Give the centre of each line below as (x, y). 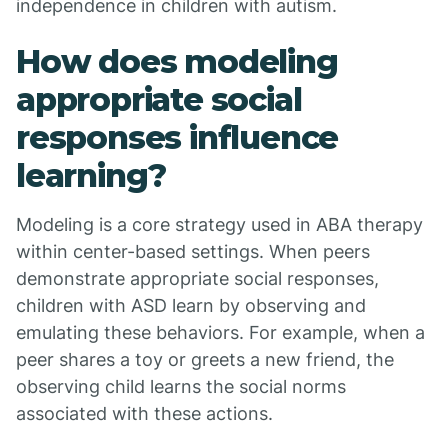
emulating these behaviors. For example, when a (220, 332)
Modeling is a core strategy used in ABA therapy (219, 224)
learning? (91, 175)
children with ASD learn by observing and (191, 305)
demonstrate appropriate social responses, (197, 278)
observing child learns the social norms (181, 386)
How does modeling (177, 61)
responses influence (177, 137)
